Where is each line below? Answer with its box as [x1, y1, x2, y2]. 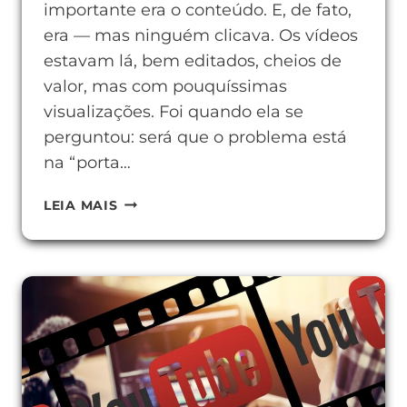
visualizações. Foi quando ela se [44, 102, 303, 122]
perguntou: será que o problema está [44, 127, 347, 147]
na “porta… [44, 153, 131, 173]
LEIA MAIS [44, 197, 118, 213]
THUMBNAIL [116, 297, 204, 313]
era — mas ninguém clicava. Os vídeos [44, 25, 358, 45]
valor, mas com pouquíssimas [44, 76, 287, 96]
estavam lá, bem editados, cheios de [44, 51, 342, 71]
